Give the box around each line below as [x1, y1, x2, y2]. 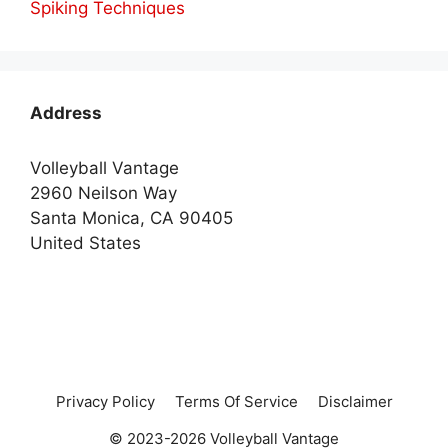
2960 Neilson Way [30, 183, 177, 204]
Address [30, 103, 102, 124]
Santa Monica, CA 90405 [30, 208, 233, 229]
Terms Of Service [174, 392, 298, 412]
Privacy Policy [55, 392, 155, 412]
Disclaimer [317, 392, 393, 412]
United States [30, 233, 141, 254]
